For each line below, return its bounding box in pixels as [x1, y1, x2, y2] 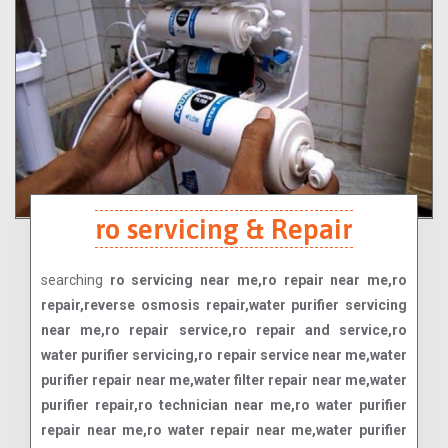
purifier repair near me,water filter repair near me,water [41, 372, 407, 389]
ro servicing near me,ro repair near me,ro [109, 272, 408, 289]
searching [41, 272, 110, 289]
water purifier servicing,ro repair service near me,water [41, 347, 407, 364]
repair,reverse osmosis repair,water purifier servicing [41, 297, 407, 314]
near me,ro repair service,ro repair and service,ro [41, 322, 407, 339]
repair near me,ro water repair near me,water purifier [41, 422, 407, 439]
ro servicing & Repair [95, 213, 353, 246]
